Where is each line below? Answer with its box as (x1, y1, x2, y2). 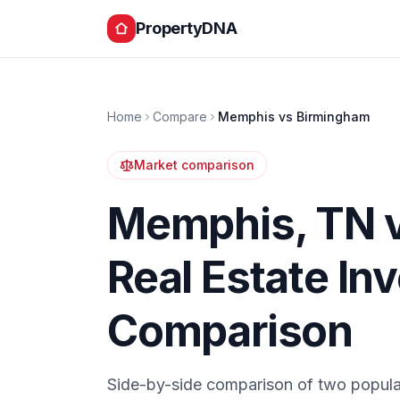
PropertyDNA (136, 19, 237, 37)
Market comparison (134, 157, 254, 172)
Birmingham (296, 109, 370, 124)
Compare (153, 109, 207, 124)
